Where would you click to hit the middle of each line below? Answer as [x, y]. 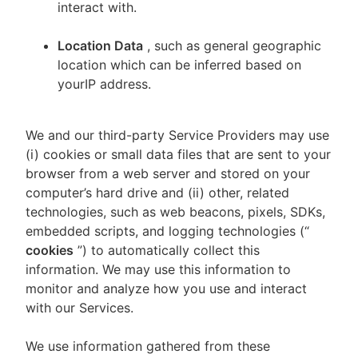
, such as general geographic [234, 46]
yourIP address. [106, 84]
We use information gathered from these [148, 346]
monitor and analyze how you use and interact [166, 288]
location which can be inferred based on [179, 65]
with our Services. [80, 308]
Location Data [100, 46]
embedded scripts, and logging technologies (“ [167, 231]
